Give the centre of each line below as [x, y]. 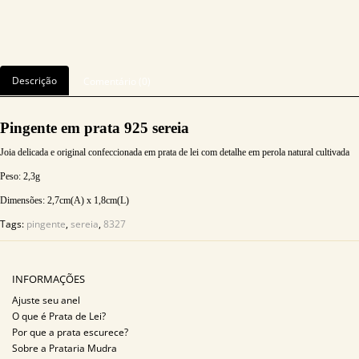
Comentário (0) [117, 81]
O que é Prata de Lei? [59, 316]
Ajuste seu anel [46, 300]
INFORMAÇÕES [48, 279]
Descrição [34, 81]
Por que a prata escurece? [70, 332]
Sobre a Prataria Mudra [65, 348]
